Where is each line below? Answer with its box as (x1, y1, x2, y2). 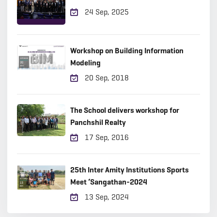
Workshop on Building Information (70, 46, 184, 55)
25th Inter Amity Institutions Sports (70, 165, 189, 174)
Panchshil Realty (70, 118, 126, 127)
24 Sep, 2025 (83, 7, 129, 16)
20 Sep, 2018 (83, 73, 129, 82)
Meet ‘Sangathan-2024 (70, 177, 147, 186)
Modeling (70, 58, 101, 67)
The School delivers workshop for (70, 106, 179, 115)
